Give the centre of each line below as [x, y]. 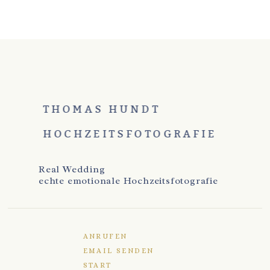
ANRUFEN [105, 237]
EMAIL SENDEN [118, 251]
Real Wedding [72, 170]
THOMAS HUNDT [102, 109]
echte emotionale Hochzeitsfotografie [128, 181]
